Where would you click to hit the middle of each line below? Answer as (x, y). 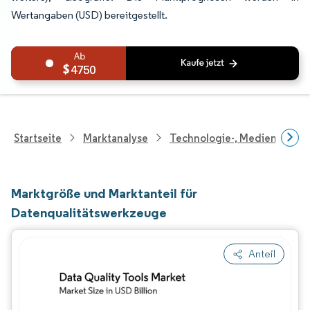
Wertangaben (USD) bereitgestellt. (89, 15)
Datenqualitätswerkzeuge (89, 212)
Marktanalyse (116, 138)
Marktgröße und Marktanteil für (104, 193)
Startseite (38, 138)
